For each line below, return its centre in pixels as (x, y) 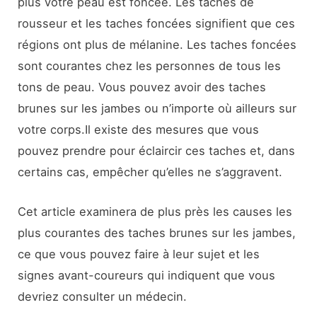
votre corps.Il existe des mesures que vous (139, 129)
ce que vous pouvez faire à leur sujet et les (139, 254)
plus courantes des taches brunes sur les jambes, (157, 233)
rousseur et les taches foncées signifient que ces (157, 23)
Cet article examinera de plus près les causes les (155, 212)
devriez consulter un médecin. (103, 297)
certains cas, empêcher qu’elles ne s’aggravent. (150, 172)
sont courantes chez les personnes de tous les (150, 65)
